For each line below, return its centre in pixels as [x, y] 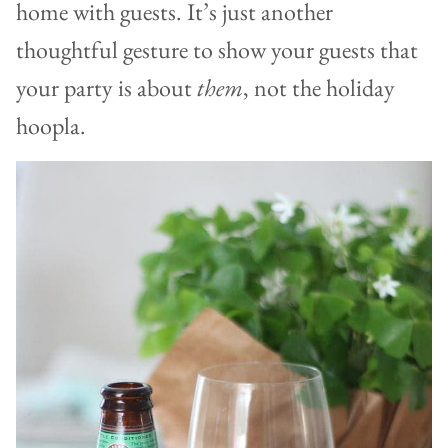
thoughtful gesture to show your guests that [217, 49]
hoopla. [53, 125]
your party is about [106, 87]
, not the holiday [319, 87]
